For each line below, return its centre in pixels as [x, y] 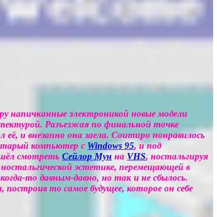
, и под [148, 145]
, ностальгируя [177, 156]
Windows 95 [111, 145]
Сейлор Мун [87, 156]
